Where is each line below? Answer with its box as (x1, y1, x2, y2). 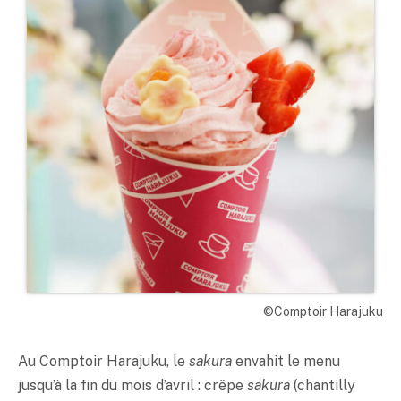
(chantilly (290, 376, 355, 394)
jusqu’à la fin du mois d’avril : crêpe (18, 376, 247, 394)
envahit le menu (232, 352, 340, 370)
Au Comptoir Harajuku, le (18, 352, 189, 370)
